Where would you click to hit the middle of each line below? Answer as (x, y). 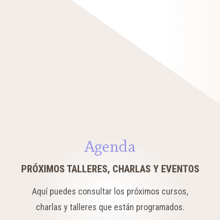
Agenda (110, 146)
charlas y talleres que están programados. (110, 207)
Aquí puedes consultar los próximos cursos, (110, 191)
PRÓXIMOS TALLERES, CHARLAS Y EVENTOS (110, 169)
